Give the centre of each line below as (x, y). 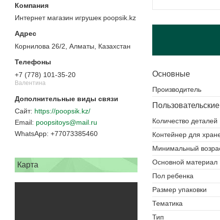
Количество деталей (185, 121)
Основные (171, 74)
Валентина (30, 83)
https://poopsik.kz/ (62, 111)
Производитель (177, 89)
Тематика (167, 203)
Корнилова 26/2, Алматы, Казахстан (73, 46)
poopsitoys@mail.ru (67, 123)
